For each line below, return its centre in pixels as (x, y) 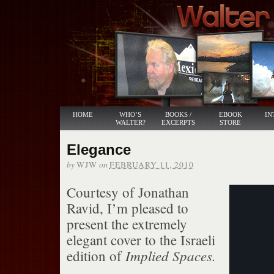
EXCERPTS (178, 122)
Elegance (98, 150)
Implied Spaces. (170, 255)
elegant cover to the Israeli (141, 240)
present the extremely (127, 224)
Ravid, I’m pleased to (127, 208)
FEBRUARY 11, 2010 (151, 165)
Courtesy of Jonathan (128, 192)
